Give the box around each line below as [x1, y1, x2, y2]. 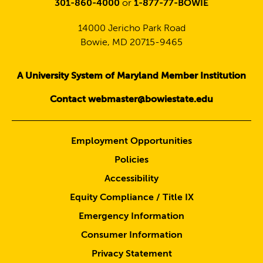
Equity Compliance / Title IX [69, 193, 194, 203]
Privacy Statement [91, 249, 172, 259]
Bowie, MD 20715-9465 [80, 38, 183, 48]
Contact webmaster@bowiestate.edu [50, 95, 213, 105]
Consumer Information [80, 231, 183, 241]
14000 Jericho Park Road [77, 24, 186, 34]
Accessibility [104, 174, 159, 184]
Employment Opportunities [71, 137, 192, 147]
